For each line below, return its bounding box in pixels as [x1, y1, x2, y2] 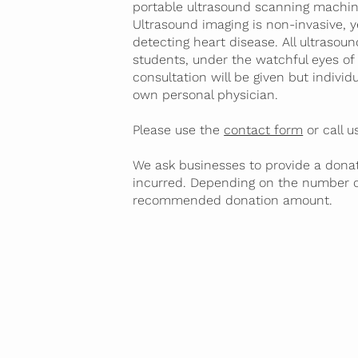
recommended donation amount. [133, 193, 333, 209]
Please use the [133, 122, 225, 138]
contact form [224, 122, 304, 138]
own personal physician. [133, 87, 279, 103]
